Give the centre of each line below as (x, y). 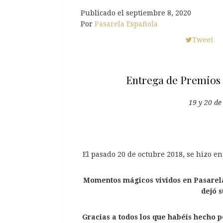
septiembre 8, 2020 (159, 13)
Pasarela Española (126, 24)
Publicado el (103, 13)
